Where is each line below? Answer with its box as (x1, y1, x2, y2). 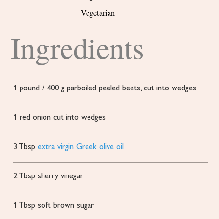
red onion (20, 114, 51, 122)
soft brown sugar (38, 202, 94, 210)
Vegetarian (80, 7, 115, 19)
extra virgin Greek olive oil (38, 143, 124, 152)
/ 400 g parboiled (42, 85, 97, 93)
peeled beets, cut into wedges (99, 85, 197, 93)
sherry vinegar (38, 173, 84, 181)
